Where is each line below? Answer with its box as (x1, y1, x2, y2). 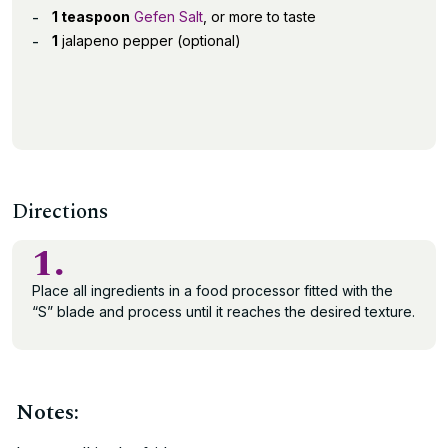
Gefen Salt (134, 8, 203, 25)
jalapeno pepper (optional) (58, 32, 241, 49)
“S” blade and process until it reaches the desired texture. (32, 303, 415, 320)
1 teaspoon (52, 8, 130, 25)
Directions (12, 196, 109, 228)
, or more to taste (203, 8, 316, 25)
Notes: (16, 396, 79, 429)
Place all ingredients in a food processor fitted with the (32, 282, 393, 299)
